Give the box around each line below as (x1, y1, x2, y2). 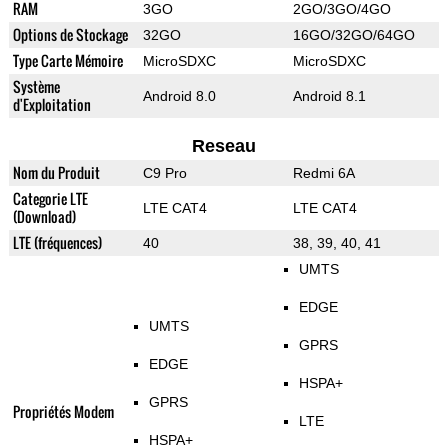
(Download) (12, 206, 76, 228)
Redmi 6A (292, 165, 355, 182)
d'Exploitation (12, 94, 91, 116)
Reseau (191, 136, 256, 157)
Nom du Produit (12, 162, 100, 184)
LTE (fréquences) (12, 232, 102, 254)
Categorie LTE (12, 188, 88, 210)
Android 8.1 (292, 88, 366, 105)
